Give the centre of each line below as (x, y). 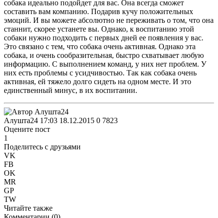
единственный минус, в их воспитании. (71, 90)
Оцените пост (27, 129)
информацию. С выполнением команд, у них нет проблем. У (105, 64)
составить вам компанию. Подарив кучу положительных (99, 11)
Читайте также (28, 208)
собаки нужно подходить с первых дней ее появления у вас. (104, 37)
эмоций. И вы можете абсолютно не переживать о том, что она (109, 20)
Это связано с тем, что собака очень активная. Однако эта (100, 46)
